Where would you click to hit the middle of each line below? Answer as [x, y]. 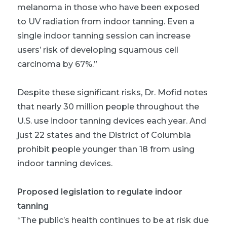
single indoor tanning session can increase [104, 35]
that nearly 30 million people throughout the [108, 106]
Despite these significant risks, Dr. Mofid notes [112, 92]
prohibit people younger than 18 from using [106, 149]
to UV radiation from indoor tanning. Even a [106, 21]
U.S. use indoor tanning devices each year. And [112, 121]
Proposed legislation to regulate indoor [100, 192]
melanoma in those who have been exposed [108, 7]
